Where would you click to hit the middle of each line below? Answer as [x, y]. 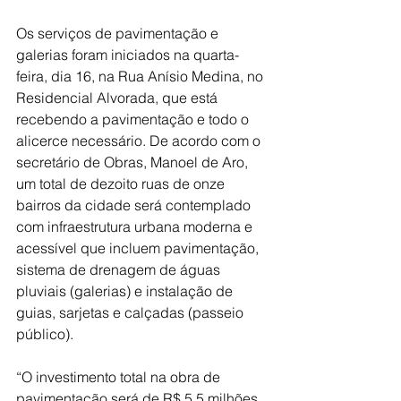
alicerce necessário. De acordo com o [140, 141]
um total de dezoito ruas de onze [122, 183]
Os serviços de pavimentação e [119, 33]
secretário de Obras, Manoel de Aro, [134, 162]
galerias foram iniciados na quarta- [128, 55]
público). [45, 334]
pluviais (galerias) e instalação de [126, 291]
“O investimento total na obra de [120, 377]
